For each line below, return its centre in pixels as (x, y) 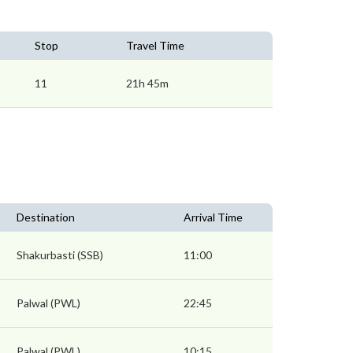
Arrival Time (213, 217)
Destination (46, 217)
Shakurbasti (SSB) (60, 255)
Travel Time (155, 46)
